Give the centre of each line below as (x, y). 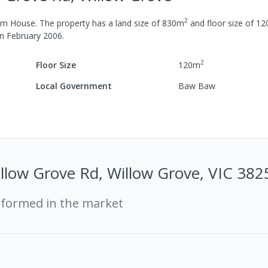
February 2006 (34, 35)
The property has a (75, 23)
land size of (138, 23)
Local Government (74, 86)
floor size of (230, 23)
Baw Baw (197, 86)
